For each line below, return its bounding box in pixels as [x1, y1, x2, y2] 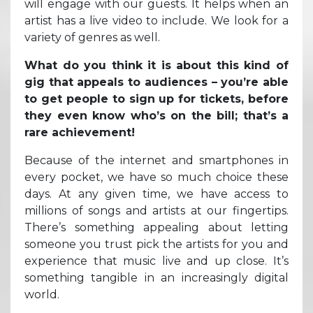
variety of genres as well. [24, 30, 160, 44]
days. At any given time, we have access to [24, 187, 289, 201]
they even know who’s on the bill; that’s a [24, 108, 289, 122]
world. [24, 287, 59, 301]
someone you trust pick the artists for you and [24, 237, 289, 251]
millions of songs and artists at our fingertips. [24, 203, 289, 217]
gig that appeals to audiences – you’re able [24, 75, 289, 89]
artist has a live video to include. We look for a [24, 13, 289, 27]
